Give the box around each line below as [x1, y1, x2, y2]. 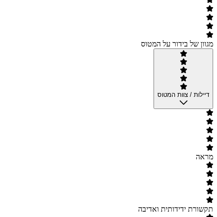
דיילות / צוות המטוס [157, 91, 209, 99]
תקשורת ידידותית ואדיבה [138, 205, 213, 214]
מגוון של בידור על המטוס [141, 40, 213, 48]
